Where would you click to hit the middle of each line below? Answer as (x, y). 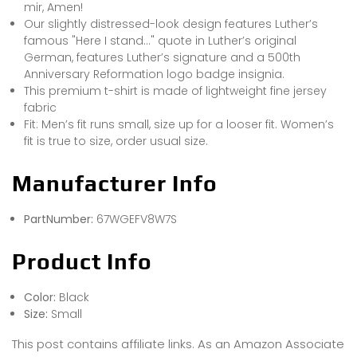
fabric (40, 107)
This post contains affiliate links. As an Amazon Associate (178, 343)
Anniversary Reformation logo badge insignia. (154, 74)
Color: (41, 297)
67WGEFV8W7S (137, 219)
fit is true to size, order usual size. (116, 141)
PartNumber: (60, 219)
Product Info (82, 261)
